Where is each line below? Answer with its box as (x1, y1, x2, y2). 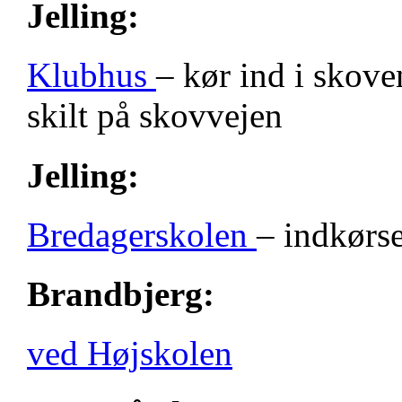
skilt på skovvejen (27, 96, 283, 135)
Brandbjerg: (27, 275, 214, 314)
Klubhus (27, 56, 156, 95)
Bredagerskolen (27, 214, 257, 254)
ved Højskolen (27, 334, 232, 373)
